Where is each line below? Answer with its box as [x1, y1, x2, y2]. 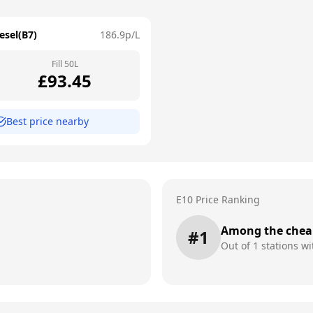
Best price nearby [6, 115, 89, 128]
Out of [221, 239, 253, 252]
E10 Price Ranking [176, 193, 260, 206]
